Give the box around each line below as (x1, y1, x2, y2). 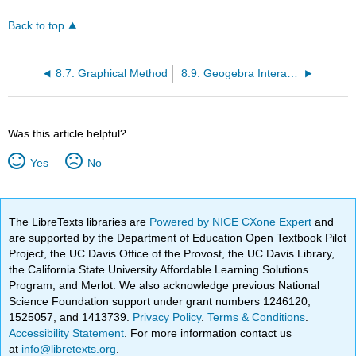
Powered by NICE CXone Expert (149, 215, 315, 228)
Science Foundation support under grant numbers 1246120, (9, 294, 311, 308)
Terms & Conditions (207, 310, 306, 323)
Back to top (8, 20, 65, 33)
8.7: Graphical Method (55, 68, 168, 80)
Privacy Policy (133, 310, 202, 323)
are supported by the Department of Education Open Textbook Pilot (9, 230, 347, 244)
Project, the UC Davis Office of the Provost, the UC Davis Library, (9, 246, 335, 260)
